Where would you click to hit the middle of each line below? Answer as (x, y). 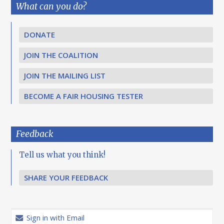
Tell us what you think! (62, 155)
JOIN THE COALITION (61, 55)
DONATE (40, 35)
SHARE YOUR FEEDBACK (66, 178)
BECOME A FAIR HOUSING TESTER (84, 96)
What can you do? (51, 7)
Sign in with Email (55, 218)
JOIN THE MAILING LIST (65, 76)
